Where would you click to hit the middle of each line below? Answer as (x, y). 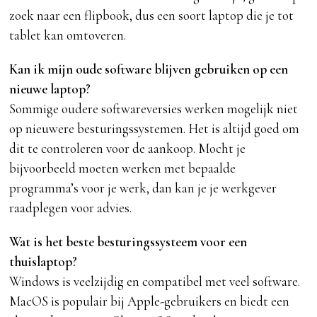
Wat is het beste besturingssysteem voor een (128, 242)
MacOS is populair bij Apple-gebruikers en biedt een (150, 301)
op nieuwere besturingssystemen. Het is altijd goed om (155, 129)
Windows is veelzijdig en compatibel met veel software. (155, 282)
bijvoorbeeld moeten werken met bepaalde (123, 168)
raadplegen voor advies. (71, 208)
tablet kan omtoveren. (68, 35)
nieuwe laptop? (50, 89)
